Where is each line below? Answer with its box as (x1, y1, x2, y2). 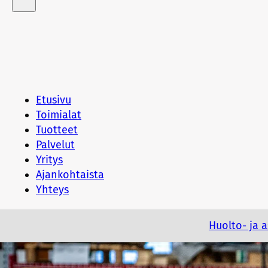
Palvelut (36, 138, 75, 151)
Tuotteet (36, 123, 78, 136)
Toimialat (36, 108, 81, 121)
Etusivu (36, 93, 71, 106)
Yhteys (36, 183, 69, 196)
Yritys (36, 153, 63, 166)
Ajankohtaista (36, 168, 104, 181)
